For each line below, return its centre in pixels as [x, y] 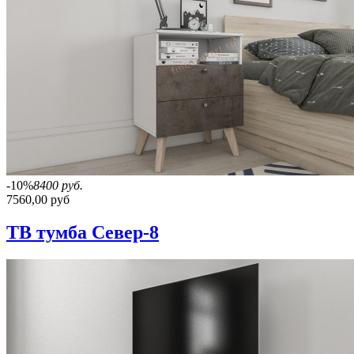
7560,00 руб [38, 199]
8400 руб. [58, 185]
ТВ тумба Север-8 [83, 233]
